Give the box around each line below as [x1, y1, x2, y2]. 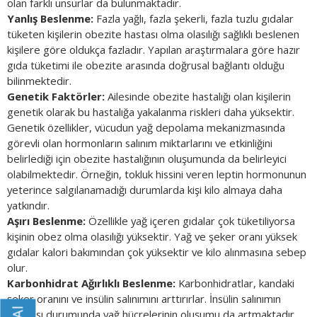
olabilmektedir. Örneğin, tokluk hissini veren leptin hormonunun [7, 167, 306, 182]
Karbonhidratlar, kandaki [175, 276, 294, 291]
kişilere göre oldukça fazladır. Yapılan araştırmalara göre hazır [7, 42, 300, 57]
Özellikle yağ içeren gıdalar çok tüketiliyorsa [86, 214, 295, 229]
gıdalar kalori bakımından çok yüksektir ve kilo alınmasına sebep [7, 245, 306, 260]
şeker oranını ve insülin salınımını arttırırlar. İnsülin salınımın [7, 292, 281, 306]
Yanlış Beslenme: [7, 11, 93, 26]
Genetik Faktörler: [7, 89, 105, 104]
